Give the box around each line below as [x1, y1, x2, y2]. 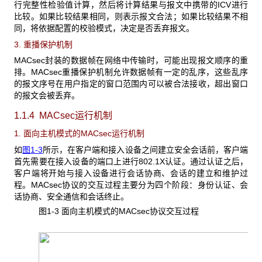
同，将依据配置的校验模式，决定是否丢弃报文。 [14, 23, 194, 33]
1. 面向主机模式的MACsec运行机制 [14, 129, 144, 139]
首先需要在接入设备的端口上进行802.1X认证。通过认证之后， [14, 156, 248, 166]
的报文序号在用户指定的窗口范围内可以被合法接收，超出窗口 [14, 79, 248, 89]
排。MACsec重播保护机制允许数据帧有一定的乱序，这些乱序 [14, 67, 248, 77]
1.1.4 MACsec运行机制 [14, 111, 112, 121]
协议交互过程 [149, 206, 199, 216]
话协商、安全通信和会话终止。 [14, 191, 129, 201]
